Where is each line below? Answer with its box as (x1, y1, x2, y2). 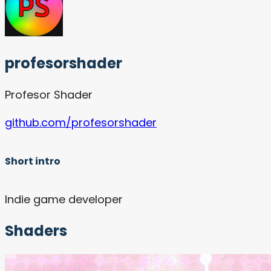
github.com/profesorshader (5, 115, 157, 131)
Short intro (5, 154, 60, 168)
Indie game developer (5, 191, 123, 207)
